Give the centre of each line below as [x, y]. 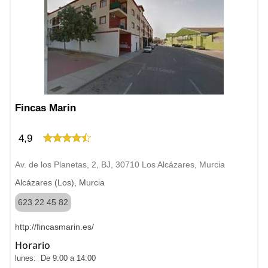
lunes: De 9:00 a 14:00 [55, 258]
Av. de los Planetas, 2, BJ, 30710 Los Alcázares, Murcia [120, 165]
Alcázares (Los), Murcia [60, 182]
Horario [33, 245]
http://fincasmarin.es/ [54, 227]
